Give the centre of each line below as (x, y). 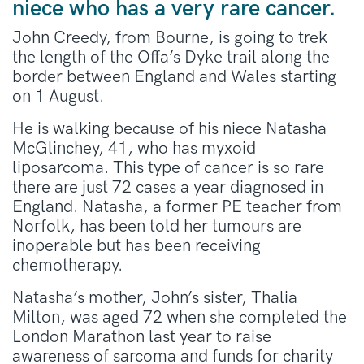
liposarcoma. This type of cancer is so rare (168, 167)
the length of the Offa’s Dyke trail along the (171, 57)
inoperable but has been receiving (136, 245)
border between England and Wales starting (174, 76)
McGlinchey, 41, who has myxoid (134, 148)
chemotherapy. (67, 265)
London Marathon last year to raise (142, 336)
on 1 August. (58, 96)
